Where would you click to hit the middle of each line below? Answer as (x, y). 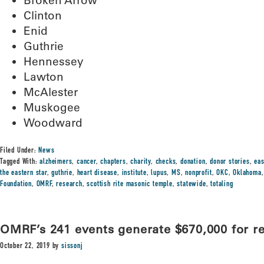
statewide (192, 184)
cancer (86, 162)
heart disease (97, 173)
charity (141, 162)
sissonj (72, 246)
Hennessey (54, 61)
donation (193, 162)
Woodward (53, 123)
